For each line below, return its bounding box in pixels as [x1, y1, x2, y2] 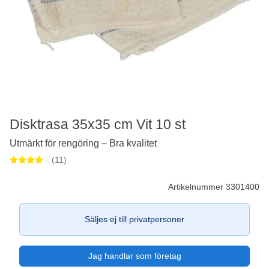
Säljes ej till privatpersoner [85, 214, 184, 224]
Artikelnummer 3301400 [168, 181, 259, 192]
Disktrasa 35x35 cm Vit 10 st [10, 116, 186, 132]
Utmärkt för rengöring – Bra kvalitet [10, 138, 157, 148]
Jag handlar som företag [88, 250, 181, 261]
